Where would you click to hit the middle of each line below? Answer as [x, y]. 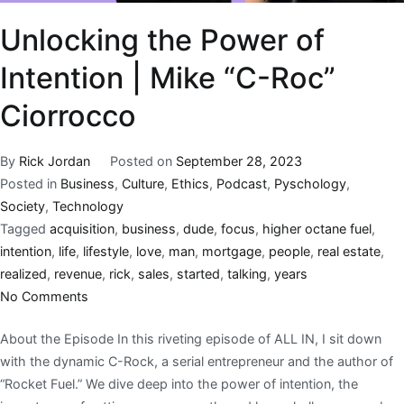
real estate [349, 252]
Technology [88, 207]
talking [247, 274]
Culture [143, 184]
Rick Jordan [55, 161]
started [198, 274]
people [289, 252]
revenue [78, 274]
